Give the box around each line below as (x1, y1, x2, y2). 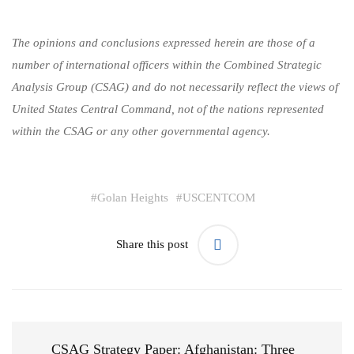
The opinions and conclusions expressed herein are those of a (12, 36, 315, 49)
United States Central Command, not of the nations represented (12, 103, 324, 115)
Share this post (115, 238, 188, 251)
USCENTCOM (183, 190, 255, 204)
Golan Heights (97, 190, 168, 204)
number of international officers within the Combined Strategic (12, 58, 322, 71)
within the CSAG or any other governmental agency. (12, 125, 270, 137)
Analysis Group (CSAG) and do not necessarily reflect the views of (12, 81, 338, 93)
